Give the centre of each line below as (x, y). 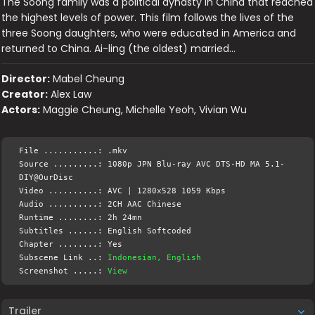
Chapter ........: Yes (71, 244)
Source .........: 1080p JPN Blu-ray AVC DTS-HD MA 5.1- (152, 164)
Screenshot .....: (64, 271)
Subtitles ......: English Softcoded (105, 231)
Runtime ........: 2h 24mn (81, 218)
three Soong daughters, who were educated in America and (149, 33)
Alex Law (71, 94)
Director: (26, 79)
